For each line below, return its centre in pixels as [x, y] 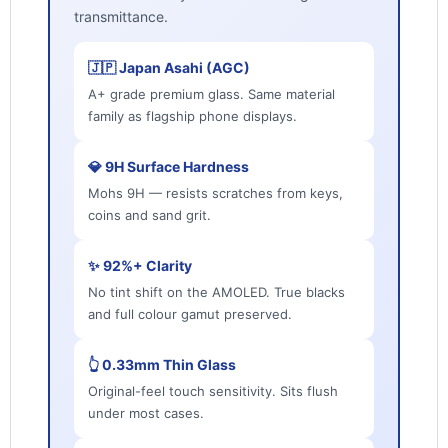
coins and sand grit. [149, 215]
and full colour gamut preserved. [189, 314]
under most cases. [145, 413]
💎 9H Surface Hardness [168, 167]
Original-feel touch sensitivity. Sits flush [212, 391]
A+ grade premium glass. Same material [211, 94]
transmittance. [120, 17]
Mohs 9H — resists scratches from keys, [215, 193]
